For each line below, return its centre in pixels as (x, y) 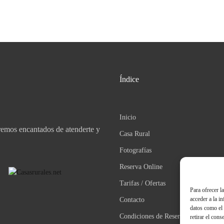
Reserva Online (141, 166)
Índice (129, 79)
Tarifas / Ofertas (142, 183)
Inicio (128, 117)
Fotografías (135, 150)
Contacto (132, 199)
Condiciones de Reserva (153, 216)
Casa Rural (135, 133)
